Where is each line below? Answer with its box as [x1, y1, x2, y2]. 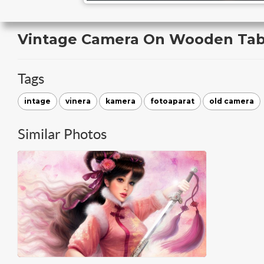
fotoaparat [150, 97, 194, 105]
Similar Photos [18, 126, 107, 142]
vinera [65, 97, 91, 105]
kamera [105, 97, 136, 105]
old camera [209, 97, 254, 105]
